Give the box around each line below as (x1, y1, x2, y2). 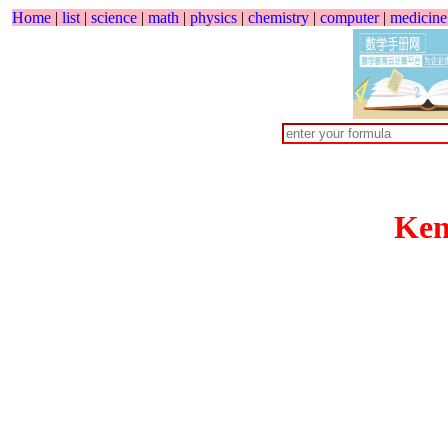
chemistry (248, 9, 309, 26)
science (91, 9, 137, 26)
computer (320, 9, 379, 26)
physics (190, 9, 237, 26)
